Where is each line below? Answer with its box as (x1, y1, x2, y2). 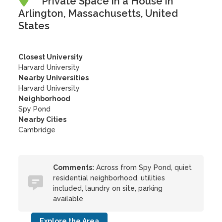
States (18, 20, 50, 32)
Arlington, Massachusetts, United (18, 7, 178, 19)
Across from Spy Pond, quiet (94, 164, 192, 171)
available (53, 195, 84, 203)
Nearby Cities (18, 115, 67, 123)
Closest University (18, 53, 83, 61)
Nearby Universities (18, 74, 89, 82)
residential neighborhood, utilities (53, 174, 166, 182)
